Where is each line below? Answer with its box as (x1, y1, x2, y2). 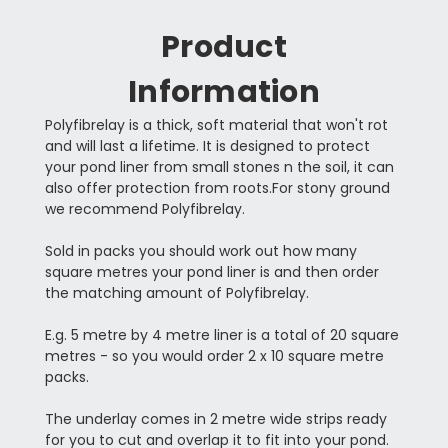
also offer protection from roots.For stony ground (44, 177, 390, 198)
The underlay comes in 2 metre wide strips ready (44, 408, 387, 429)
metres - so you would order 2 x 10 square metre (44, 345, 384, 366)
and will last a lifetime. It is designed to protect (44, 135, 370, 156)
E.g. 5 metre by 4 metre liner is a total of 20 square (44, 324, 399, 345)
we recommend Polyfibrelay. (44, 198, 245, 219)
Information (128, 70, 320, 113)
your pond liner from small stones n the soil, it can (44, 156, 394, 177)
